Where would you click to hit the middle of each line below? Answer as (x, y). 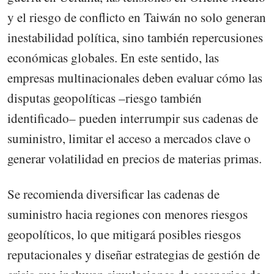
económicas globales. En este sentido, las (113, 57)
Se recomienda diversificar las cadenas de (113, 194)
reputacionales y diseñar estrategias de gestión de (134, 254)
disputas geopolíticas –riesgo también (105, 98)
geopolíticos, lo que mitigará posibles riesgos (124, 234)
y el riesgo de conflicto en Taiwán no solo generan (137, 17)
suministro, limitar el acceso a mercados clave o (129, 138)
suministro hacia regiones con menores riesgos (128, 214)
